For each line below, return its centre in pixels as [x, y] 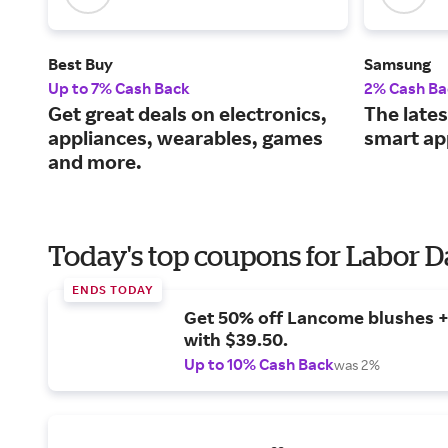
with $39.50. [236, 339]
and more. [95, 162]
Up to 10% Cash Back [259, 364]
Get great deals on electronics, [187, 114]
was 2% [357, 365]
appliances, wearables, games [185, 138]
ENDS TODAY [113, 290]
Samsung [397, 64]
